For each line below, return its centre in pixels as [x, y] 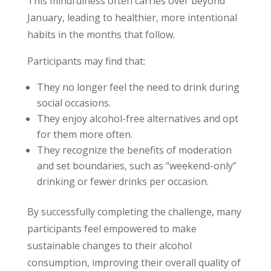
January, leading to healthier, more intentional [132, 18]
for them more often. [84, 135]
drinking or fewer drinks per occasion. [122, 182]
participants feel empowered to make [112, 229]
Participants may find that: [86, 61]
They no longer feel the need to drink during [138, 87]
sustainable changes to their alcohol [109, 246]
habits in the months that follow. [101, 35]
